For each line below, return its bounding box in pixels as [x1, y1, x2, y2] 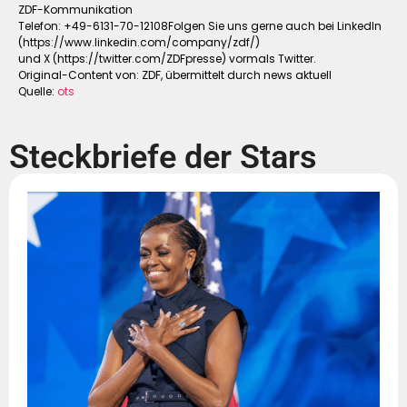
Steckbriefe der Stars [9, 137, 317, 176]
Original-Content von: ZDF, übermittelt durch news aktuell [18, 67, 332, 84]
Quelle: [18, 84, 57, 100]
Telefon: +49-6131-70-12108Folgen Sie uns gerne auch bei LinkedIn [18, 18, 382, 35]
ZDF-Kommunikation [18, 2, 133, 18]
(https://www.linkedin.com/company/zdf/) [18, 35, 260, 51]
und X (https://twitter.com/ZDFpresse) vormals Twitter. [18, 51, 316, 67]
